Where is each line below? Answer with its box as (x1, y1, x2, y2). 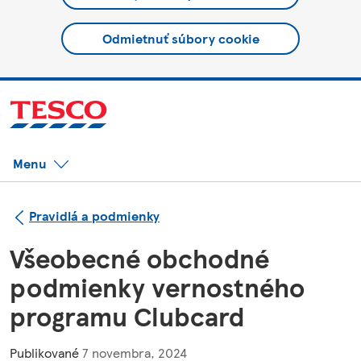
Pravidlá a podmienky (29, 205, 160, 225)
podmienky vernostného (10, 268, 305, 305)
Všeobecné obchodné (10, 239, 269, 276)
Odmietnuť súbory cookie (102, 29, 259, 48)
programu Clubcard (10, 297, 244, 334)
